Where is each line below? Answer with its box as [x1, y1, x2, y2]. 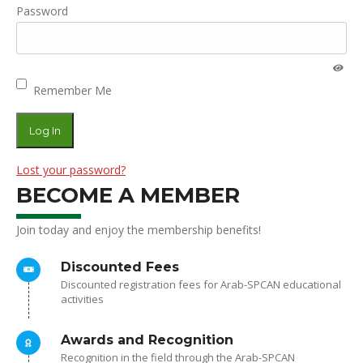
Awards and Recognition [61, 332, 233, 348]
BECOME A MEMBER [16, 182, 240, 208]
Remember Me [33, 83, 112, 98]
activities [61, 292, 104, 306]
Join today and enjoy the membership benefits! [16, 222, 261, 237]
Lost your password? [16, 162, 126, 177]
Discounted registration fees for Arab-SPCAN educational [61, 277, 341, 292]
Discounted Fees [61, 259, 179, 275]
